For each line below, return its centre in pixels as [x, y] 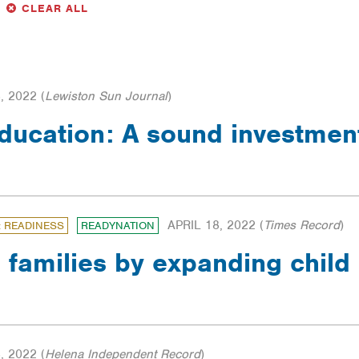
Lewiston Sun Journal [106, 97]
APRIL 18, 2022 [212, 226]
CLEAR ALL [55, 9]
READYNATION [118, 226]
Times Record [302, 226]
